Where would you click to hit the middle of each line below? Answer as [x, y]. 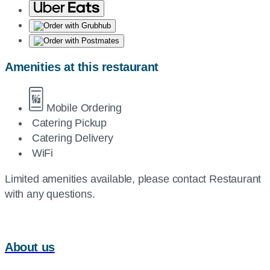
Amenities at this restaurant [82, 67]
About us [30, 247]
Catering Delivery [72, 138]
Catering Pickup [69, 123]
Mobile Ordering [84, 108]
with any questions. [50, 194]
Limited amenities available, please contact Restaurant [133, 179]
